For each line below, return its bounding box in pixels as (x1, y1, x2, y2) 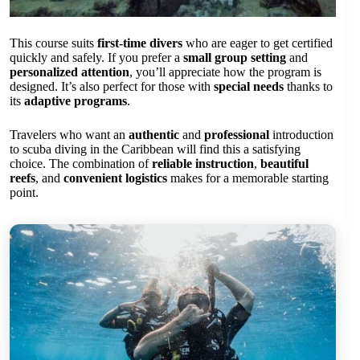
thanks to (284, 79, 333, 93)
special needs (214, 79, 284, 93)
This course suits (10, 35, 97, 50)
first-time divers (97, 35, 182, 50)
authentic (129, 127, 179, 141)
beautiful (260, 156, 309, 170)
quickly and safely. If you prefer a (10, 50, 183, 64)
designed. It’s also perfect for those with (10, 79, 214, 93)
